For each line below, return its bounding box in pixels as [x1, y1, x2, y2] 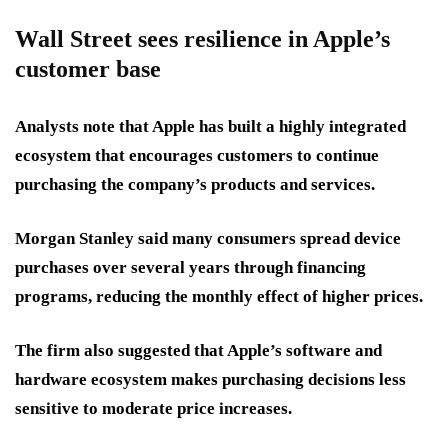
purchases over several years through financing [15, 258, 366, 278]
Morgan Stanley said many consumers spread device [15, 229, 401, 249]
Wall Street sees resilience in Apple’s [15, 26, 390, 53]
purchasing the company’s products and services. [15, 175, 375, 195]
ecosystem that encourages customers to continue [15, 146, 379, 166]
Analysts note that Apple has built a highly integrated [15, 117, 406, 137]
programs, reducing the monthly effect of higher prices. [15, 287, 423, 307]
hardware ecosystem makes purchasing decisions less [15, 370, 406, 390]
